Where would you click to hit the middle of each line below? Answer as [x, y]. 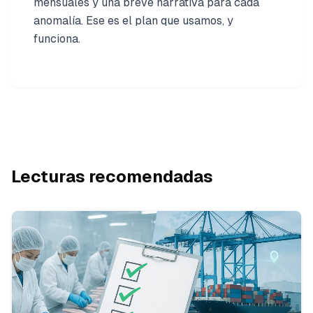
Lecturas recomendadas [112, 176]
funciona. [57, 38]
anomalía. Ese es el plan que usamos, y [133, 20]
